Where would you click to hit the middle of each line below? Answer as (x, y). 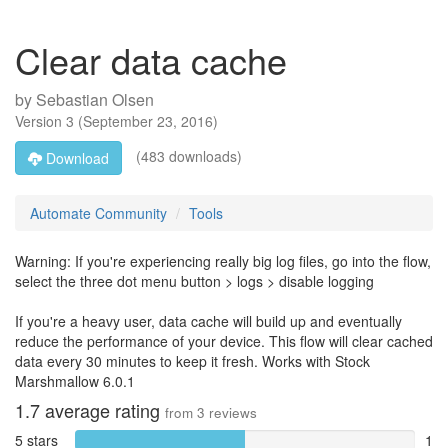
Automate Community (98, 213)
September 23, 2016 (148, 121)
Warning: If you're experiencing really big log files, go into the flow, (223, 261)
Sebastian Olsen (95, 99)
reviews (231, 412)
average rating (102, 410)
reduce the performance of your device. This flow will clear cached (224, 341)
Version (40, 121)
